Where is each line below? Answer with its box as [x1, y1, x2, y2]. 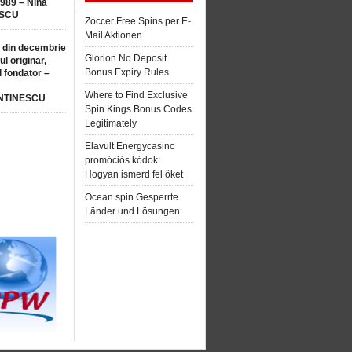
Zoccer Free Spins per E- [85, 16, 191, 27]
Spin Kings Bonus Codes [85, 104, 192, 115]
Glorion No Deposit [85, 53, 167, 64]
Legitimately [85, 118, 137, 129]
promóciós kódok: [85, 155, 160, 166]
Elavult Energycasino [85, 141, 175, 152]
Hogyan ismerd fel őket [85, 169, 183, 180]
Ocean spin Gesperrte [85, 192, 178, 203]
